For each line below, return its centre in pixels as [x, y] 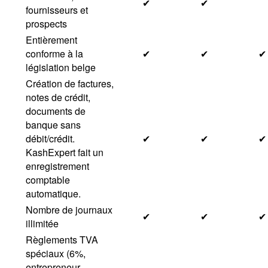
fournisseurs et [57, 10]
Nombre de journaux [69, 210]
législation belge [61, 67]
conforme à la [54, 54]
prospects [46, 24]
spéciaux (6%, [56, 253]
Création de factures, [70, 83]
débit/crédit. [50, 138]
